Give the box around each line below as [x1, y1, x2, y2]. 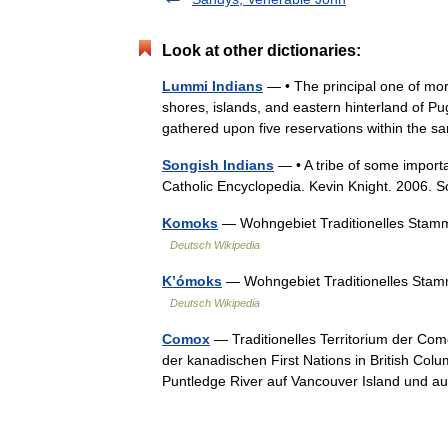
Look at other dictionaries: [162, 41, 361, 59]
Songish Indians [162, 156, 274, 173]
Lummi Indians [162, 77, 263, 94]
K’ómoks [162, 272, 222, 289]
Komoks [162, 214, 218, 231]
